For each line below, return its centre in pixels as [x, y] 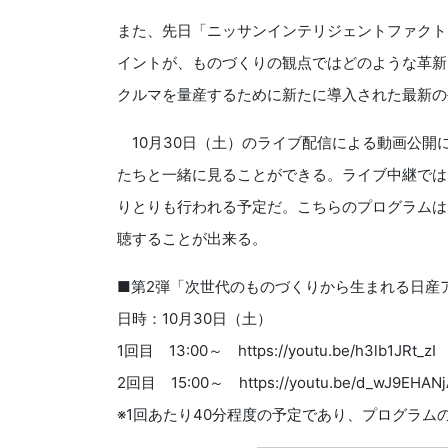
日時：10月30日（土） [194, 319]
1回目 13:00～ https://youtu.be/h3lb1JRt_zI [276, 351]
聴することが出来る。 [192, 239]
